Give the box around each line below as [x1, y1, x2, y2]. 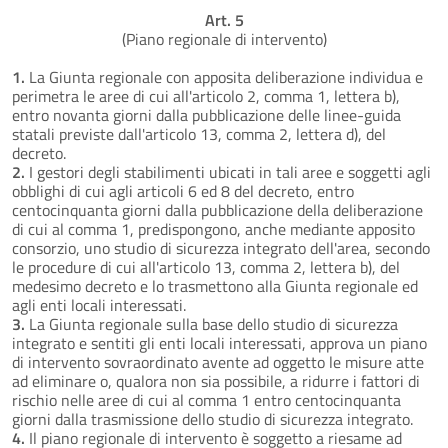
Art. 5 [204, 7, 244, 32]
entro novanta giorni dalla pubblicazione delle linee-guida [12, 102, 401, 127]
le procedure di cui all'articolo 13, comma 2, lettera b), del [12, 254, 400, 279]
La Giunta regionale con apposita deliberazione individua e [25, 64, 423, 89]
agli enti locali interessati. [12, 292, 186, 317]
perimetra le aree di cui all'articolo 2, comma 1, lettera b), [12, 83, 400, 108]
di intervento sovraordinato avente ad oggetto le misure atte [12, 349, 424, 374]
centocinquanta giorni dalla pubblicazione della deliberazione [12, 197, 423, 222]
